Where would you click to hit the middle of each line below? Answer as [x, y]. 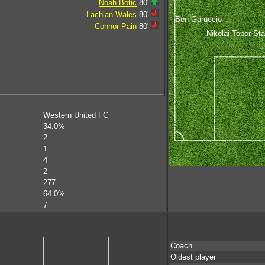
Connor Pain [116, 26]
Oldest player [193, 257]
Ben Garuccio [198, 19]
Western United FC [76, 115]
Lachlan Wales [112, 14]
